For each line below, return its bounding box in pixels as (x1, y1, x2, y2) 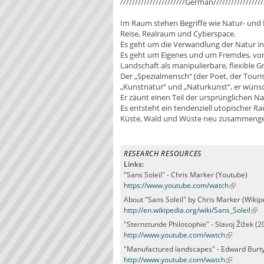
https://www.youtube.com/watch (124, 180, 229, 190)
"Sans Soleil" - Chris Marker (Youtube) (124, 169, 247, 180)
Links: (124, 159, 146, 169)
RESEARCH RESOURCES (124, 148, 202, 159)
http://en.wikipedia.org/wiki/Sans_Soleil (124, 204, 250, 215)
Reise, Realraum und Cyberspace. (120, 28, 236, 39)
